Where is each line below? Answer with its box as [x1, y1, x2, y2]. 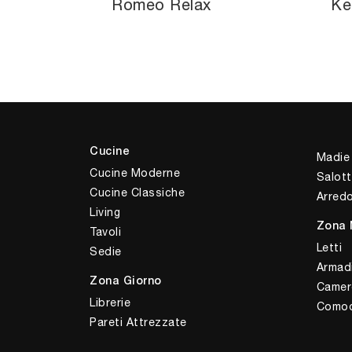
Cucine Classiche [90, 185, 185, 199]
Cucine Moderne [90, 166, 180, 179]
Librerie [90, 295, 130, 309]
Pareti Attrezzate [90, 315, 187, 328]
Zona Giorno [90, 276, 162, 287]
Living [90, 205, 120, 218]
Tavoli [90, 225, 121, 238]
